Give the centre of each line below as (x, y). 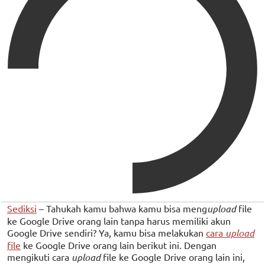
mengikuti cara (39, 256)
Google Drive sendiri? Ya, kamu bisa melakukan (106, 232)
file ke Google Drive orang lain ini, (174, 256)
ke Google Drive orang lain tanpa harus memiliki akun (119, 220)
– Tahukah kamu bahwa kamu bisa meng (122, 208)
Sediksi (22, 208)
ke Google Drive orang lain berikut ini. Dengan (119, 245)
